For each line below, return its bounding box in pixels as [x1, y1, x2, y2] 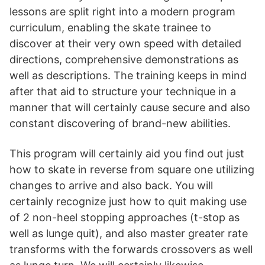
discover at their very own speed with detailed [9, 37, 241, 50]
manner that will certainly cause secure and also [9, 101, 250, 114]
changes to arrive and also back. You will [9, 179, 213, 192]
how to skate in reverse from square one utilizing [9, 163, 254, 176]
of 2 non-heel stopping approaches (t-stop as [9, 211, 240, 224]
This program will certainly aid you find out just [9, 147, 244, 160]
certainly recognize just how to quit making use [9, 195, 247, 208]
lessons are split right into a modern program [9, 5, 235, 18]
